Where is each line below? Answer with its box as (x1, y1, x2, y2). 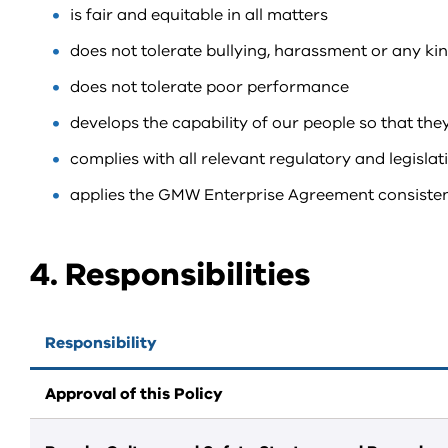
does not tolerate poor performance (70, 76, 349, 98)
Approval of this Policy (45, 383, 223, 405)
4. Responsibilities (30, 253, 310, 296)
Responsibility (45, 332, 157, 354)
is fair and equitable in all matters (70, 4, 328, 26)
